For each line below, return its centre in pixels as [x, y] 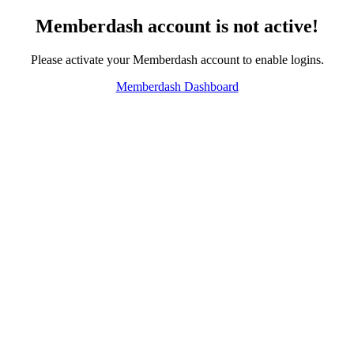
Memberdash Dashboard [177, 86]
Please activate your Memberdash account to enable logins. [177, 59]
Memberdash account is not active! [177, 26]
